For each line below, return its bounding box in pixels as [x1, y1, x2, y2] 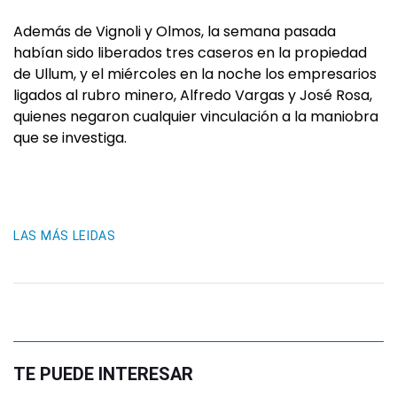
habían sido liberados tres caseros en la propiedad [13, 43, 367, 63]
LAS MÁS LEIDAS [13, 229, 116, 243]
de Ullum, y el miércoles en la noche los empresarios [13, 64, 377, 84]
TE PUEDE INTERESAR [13, 363, 193, 385]
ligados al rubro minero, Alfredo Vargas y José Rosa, [13, 85, 372, 105]
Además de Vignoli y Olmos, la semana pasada [13, 21, 336, 42]
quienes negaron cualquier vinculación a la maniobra [13, 106, 378, 127]
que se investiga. [13, 128, 127, 148]
